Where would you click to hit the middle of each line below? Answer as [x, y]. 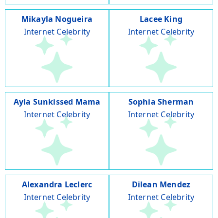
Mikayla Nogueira [57, 19]
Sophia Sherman [161, 102]
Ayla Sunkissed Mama [57, 102]
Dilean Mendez [161, 185]
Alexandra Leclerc [57, 185]
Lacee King [161, 19]
